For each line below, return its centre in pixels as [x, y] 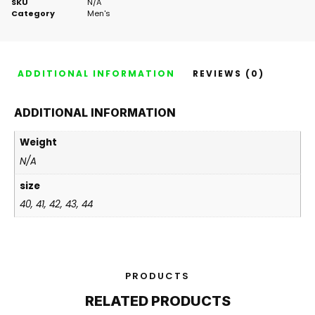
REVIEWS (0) [229, 74]
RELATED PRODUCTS [157, 301]
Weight [38, 143]
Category [33, 14]
